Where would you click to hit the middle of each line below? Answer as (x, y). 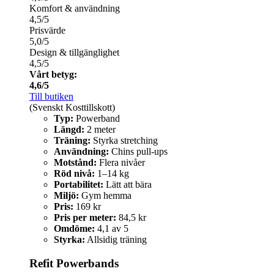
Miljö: (66, 196)
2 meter (100, 130)
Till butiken (51, 97)
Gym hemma (105, 196)
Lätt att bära (128, 185)
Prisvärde (47, 31)
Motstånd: (75, 163)
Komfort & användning (75, 9)
